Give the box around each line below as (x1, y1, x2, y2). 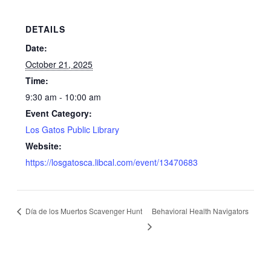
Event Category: (25, 106, 93, 119)
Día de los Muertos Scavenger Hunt (23, 205, 142, 216)
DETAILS (25, 22, 66, 35)
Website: (25, 139, 62, 152)
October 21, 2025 (25, 57, 93, 70)
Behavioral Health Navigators (152, 205, 249, 216)
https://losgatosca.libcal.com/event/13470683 (25, 155, 198, 168)
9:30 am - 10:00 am (25, 90, 102, 103)
